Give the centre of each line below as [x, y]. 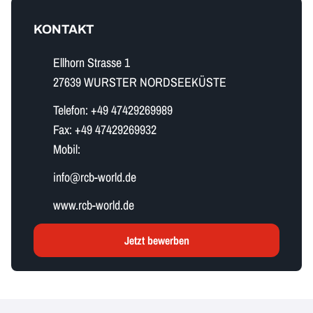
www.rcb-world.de [94, 205]
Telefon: [72, 110]
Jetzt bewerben [156, 240]
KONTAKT [64, 29]
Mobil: [67, 149]
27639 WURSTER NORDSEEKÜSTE [140, 82]
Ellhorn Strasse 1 [92, 63]
